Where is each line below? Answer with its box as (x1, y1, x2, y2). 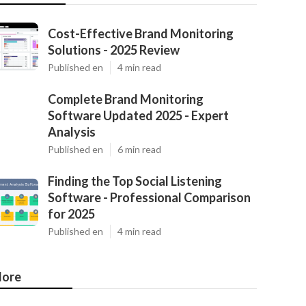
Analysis (48, 124, 96, 139)
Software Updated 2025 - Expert (48, 108, 229, 123)
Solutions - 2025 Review (48, 42, 180, 57)
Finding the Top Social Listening (48, 173, 222, 189)
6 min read (117, 143, 161, 155)
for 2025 (48, 206, 95, 221)
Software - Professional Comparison (48, 190, 251, 205)
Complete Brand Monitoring (48, 92, 204, 107)
